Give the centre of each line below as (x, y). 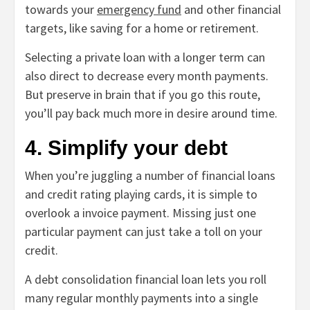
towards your (61, 10)
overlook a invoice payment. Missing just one (140, 213)
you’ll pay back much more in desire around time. (153, 113)
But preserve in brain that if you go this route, (143, 95)
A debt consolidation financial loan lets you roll (146, 280)
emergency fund (139, 10)
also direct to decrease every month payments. (147, 76)
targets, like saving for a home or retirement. (143, 28)
